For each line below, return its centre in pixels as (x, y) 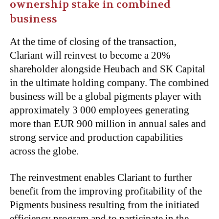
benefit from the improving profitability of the (106, 191)
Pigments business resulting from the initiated (105, 205)
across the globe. (45, 151)
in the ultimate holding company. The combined (109, 82)
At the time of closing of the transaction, (93, 41)
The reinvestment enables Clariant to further (101, 177)
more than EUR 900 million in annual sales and (108, 123)
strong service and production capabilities (96, 137)
